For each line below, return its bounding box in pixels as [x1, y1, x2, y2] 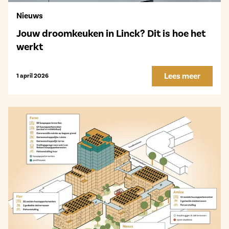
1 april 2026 [16, 72, 49, 80]
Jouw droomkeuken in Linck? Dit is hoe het [16, 27, 205, 40]
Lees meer [164, 71, 200, 81]
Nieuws [16, 11, 43, 21]
